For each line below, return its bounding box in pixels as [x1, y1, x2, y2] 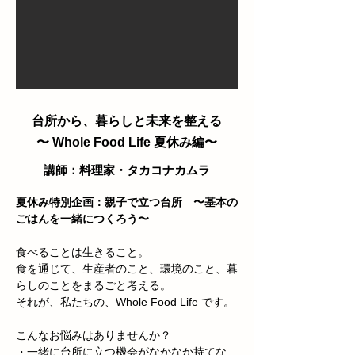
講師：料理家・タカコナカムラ [44, 163, 210, 177]
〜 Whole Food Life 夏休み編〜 [36, 136, 217, 150]
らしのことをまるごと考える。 [16, 279, 171, 292]
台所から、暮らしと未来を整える [32, 114, 222, 128]
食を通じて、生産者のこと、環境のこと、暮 [16, 262, 238, 276]
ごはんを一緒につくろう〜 [16, 212, 149, 226]
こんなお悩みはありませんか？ [16, 329, 171, 342]
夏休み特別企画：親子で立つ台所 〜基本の [16, 196, 238, 209]
